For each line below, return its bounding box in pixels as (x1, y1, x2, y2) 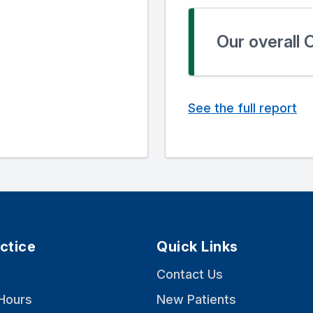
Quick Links (156, 238, 238, 256)
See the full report (188, 101, 297, 116)
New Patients (156, 292, 236, 307)
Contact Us (156, 267, 223, 282)
